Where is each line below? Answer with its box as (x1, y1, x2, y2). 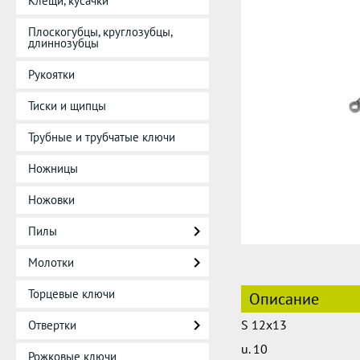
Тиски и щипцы (28, 98, 106, 113)
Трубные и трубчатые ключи (28, 129, 175, 145)
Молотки (28, 255, 74, 270)
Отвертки (28, 317, 76, 333)
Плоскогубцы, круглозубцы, (28, 24, 172, 39)
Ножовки (28, 192, 75, 207)
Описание (249, 288, 319, 309)
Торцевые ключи (28, 286, 115, 301)
